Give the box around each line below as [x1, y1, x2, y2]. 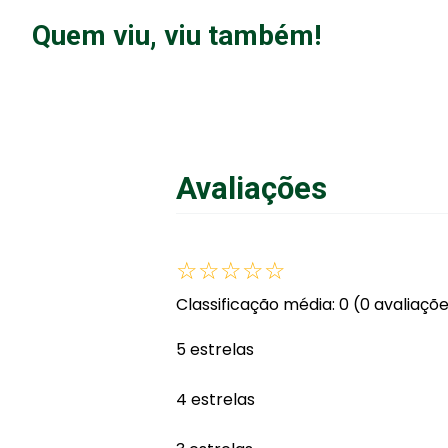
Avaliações [176, 170, 327, 208]
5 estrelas [176, 338, 254, 362]
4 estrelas [176, 388, 255, 412]
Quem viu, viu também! [32, 19, 321, 53]
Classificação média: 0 [176, 292, 349, 316]
